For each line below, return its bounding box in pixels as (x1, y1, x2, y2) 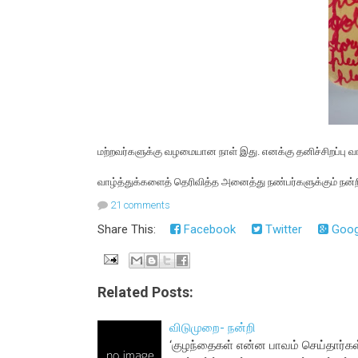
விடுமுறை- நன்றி (169, 320, 256, 335)
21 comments (110, 199, 170, 211)
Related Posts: (97, 283, 193, 300)
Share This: (97, 222, 162, 237)
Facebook (181, 222, 236, 237)
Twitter (262, 222, 302, 237)
